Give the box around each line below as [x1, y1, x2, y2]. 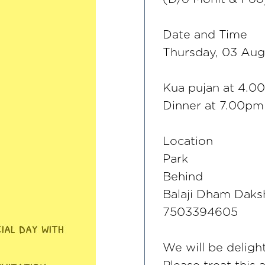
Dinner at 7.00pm [163, 100, 264, 112]
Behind [163, 171, 203, 183]
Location [163, 135, 213, 147]
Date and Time [163, 29, 247, 41]
